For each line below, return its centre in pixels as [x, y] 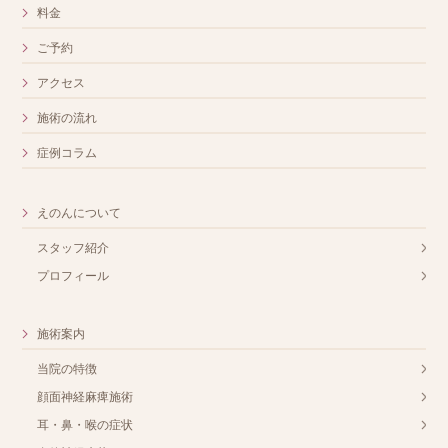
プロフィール [73, 276]
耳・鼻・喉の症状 [85, 425]
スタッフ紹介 [73, 248]
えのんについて [79, 213]
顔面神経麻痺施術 [85, 397]
